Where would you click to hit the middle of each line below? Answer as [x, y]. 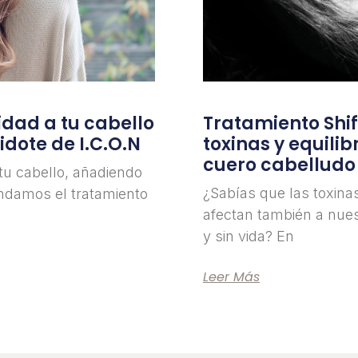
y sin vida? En [249, 236]
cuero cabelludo [279, 165]
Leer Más [231, 276]
